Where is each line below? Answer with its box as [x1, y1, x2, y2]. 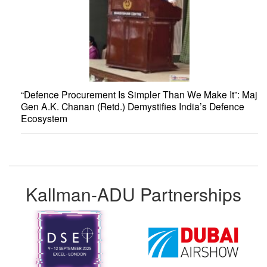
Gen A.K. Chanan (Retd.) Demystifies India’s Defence [21, 100, 244, 113]
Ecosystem [21, 111, 67, 125]
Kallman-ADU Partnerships [26, 181, 241, 207]
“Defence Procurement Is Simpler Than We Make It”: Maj [21, 88, 257, 101]
